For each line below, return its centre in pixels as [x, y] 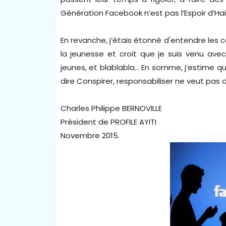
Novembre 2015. [90, 135]
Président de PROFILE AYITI [108, 122]
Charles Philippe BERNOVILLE [111, 108]
